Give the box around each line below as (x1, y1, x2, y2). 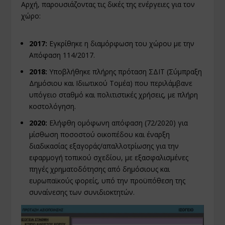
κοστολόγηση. (29, 101, 76, 111)
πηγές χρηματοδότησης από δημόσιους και (29, 164, 170, 174)
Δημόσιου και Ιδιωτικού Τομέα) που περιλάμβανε (29, 78, 193, 88)
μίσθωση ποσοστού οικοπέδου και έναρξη (29, 129, 170, 139)
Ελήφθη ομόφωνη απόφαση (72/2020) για (47, 118, 188, 128)
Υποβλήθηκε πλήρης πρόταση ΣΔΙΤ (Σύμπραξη (47, 67, 202, 77)
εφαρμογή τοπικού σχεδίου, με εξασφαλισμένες (29, 152, 189, 162)
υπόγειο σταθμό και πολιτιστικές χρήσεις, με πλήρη (29, 90, 198, 100)
